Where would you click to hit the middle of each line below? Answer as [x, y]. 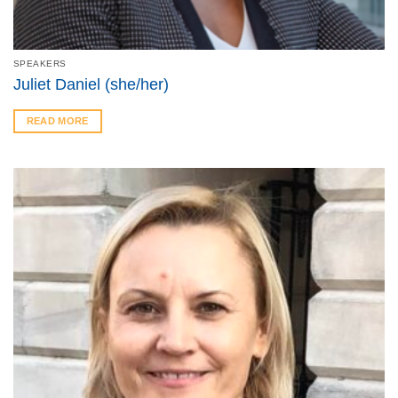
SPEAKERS [40, 64]
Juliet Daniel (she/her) [91, 85]
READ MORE [57, 120]
